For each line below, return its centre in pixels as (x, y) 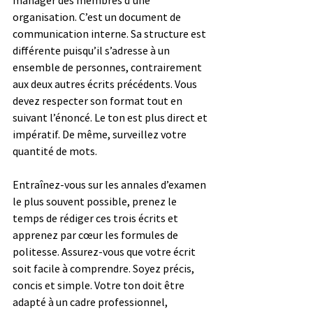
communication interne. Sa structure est (110, 33)
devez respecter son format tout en (99, 100)
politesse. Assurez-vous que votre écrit (105, 251)
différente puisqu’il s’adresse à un (92, 50)
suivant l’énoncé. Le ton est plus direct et (111, 117)
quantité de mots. (55, 151)
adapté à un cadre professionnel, (91, 301)
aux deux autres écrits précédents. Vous (106, 83)
